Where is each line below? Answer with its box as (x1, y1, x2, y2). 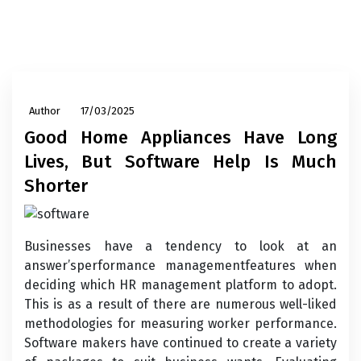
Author (29, 105, 60, 117)
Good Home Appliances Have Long (24, 127, 337, 148)
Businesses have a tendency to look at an (24, 239, 337, 254)
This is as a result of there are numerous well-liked (24, 297, 337, 312)
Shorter (24, 175, 88, 197)
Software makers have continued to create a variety (24, 335, 337, 351)
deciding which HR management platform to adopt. (24, 277, 337, 293)
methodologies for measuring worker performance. (24, 316, 337, 331)
